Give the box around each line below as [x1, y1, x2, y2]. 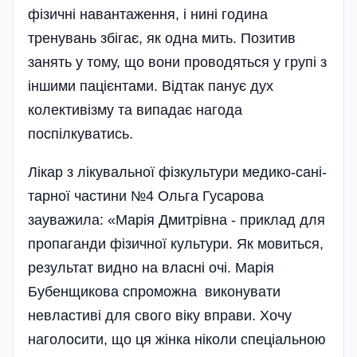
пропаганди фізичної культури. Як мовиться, [28, 236, 324, 252]
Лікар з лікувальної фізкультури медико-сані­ [28, 164, 327, 180]
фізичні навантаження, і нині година [28, 6, 268, 22]
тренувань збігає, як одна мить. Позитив [28, 30, 296, 46]
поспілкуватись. [28, 126, 133, 142]
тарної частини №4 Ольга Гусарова [28, 188, 264, 204]
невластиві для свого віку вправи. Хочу [28, 308, 292, 324]
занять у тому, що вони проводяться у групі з [28, 54, 327, 70]
